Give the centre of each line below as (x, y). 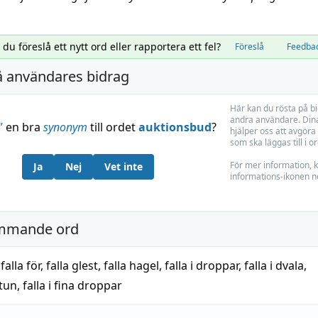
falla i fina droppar (72, 285)
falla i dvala (274, 265)
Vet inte (124, 166)
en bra (23, 127)
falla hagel (131, 265)
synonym (65, 127)
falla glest (72, 265)
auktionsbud (175, 127)
